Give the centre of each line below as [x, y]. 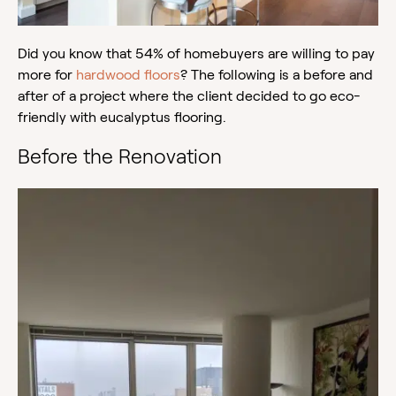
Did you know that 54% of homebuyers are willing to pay [196, 54]
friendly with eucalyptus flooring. [124, 118]
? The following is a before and [277, 75]
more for [47, 75]
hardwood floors [128, 75]
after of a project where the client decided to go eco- [189, 96]
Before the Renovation [120, 157]
